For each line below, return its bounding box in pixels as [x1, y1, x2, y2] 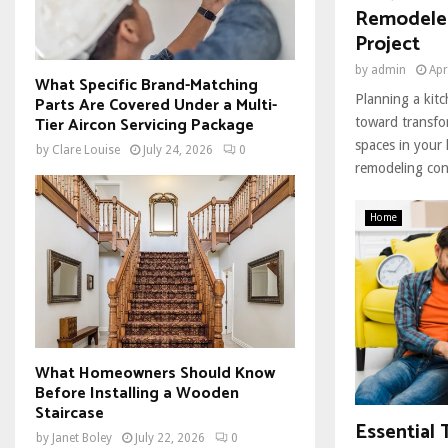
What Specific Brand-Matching [35, 71, 258, 99]
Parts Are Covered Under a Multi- [35, 91, 277, 119]
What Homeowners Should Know [35, 360, 275, 388]
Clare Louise [52, 142, 120, 157]
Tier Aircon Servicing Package [35, 111, 254, 139]
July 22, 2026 [135, 431, 205, 446]
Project [355, 28, 420, 62]
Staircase [35, 400, 104, 428]
